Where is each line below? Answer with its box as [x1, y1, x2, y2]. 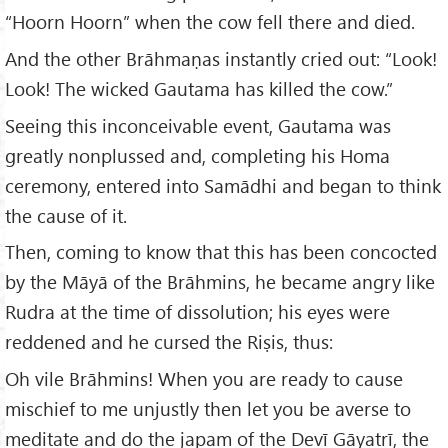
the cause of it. [5, 202, 127, 228]
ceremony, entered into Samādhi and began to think [5, 172, 441, 198]
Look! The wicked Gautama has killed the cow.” [5, 75, 393, 101]
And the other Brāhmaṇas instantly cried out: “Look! [5, 45, 437, 71]
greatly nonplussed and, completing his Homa [5, 142, 390, 168]
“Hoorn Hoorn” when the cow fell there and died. [5, 8, 415, 34]
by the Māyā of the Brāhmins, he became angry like [5, 269, 435, 295]
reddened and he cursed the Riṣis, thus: [5, 329, 333, 355]
